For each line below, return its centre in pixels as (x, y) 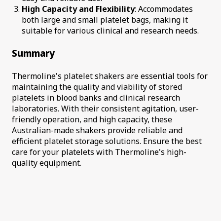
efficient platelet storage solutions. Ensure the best (107, 141)
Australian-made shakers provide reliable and (97, 130)
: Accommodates (164, 9)
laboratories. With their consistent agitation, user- (105, 109)
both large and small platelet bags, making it (105, 19)
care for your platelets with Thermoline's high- (99, 152)
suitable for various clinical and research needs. (110, 30)
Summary (33, 53)
